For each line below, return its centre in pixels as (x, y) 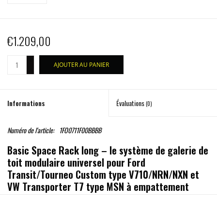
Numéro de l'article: (31, 130)
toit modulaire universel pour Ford (76, 162)
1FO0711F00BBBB (80, 130)
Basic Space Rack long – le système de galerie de (108, 150)
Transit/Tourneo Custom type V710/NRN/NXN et (103, 174)
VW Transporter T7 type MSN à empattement (98, 186)
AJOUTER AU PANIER (81, 65)
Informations (26, 103)
